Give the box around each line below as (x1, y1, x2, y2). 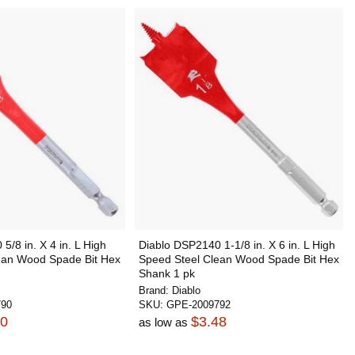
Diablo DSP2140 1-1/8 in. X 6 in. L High (138, 239, 335, 251)
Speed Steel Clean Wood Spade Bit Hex (138, 253, 339, 265)
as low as (138, 315, 191, 329)
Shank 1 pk (138, 267, 195, 280)
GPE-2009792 (166, 299, 231, 311)
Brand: (138, 284, 172, 296)
